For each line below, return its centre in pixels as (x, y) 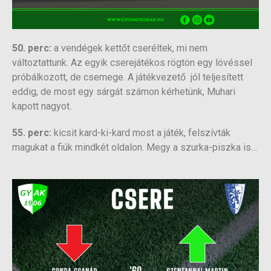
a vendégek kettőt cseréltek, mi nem (129, 48)
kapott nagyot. (42, 106)
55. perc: (32, 133)
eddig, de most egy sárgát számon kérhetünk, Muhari (124, 92)
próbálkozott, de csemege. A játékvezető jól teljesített (128, 77)
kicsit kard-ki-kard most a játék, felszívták (141, 133)
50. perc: (32, 48)
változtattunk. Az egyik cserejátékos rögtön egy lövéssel (132, 63)
